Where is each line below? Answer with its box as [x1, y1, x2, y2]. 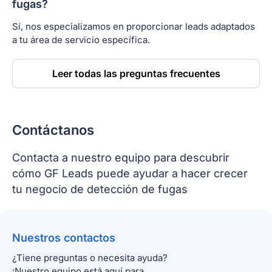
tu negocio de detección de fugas [12, 182, 188, 195]
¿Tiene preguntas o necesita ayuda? [12, 251, 168, 263]
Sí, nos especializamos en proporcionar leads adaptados [12, 20, 255, 32]
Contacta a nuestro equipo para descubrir [12, 151, 229, 164]
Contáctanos [12, 121, 94, 138]
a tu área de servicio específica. [12, 33, 150, 46]
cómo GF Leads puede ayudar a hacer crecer [12, 166, 248, 180]
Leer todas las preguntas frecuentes [52, 67, 220, 80]
